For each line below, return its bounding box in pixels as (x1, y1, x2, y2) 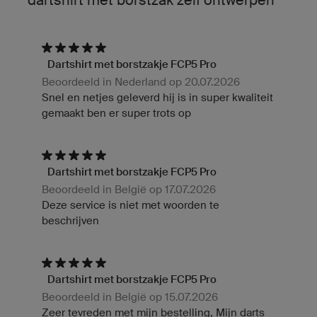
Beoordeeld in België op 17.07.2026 (42, 183, 216, 195)
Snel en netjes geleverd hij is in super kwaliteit (42, 91, 273, 103)
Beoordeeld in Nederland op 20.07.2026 (42, 75, 240, 88)
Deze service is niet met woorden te (42, 198, 219, 211)
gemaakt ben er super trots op (42, 106, 191, 119)
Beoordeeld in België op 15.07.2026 (42, 290, 218, 303)
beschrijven (42, 214, 99, 226)
